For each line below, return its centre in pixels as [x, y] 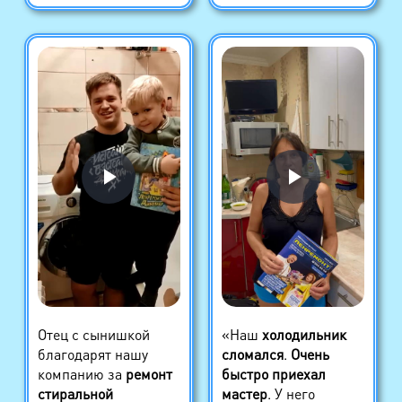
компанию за [81, 373]
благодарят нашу [92, 354]
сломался [252, 354]
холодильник [304, 334]
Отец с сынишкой [93, 334]
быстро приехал [273, 373]
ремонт [149, 373]
